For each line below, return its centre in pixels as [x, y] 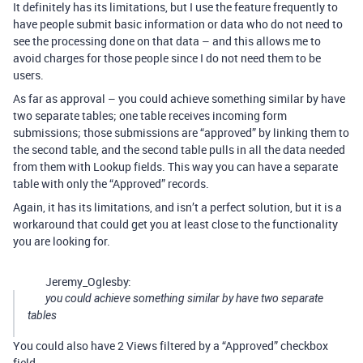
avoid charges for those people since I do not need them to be [167, 58]
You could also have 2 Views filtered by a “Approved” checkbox [171, 346]
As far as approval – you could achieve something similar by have [179, 98]
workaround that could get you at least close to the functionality [175, 224]
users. [28, 75]
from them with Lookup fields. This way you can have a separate [175, 167]
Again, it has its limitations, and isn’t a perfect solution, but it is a [177, 207]
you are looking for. [62, 241]
